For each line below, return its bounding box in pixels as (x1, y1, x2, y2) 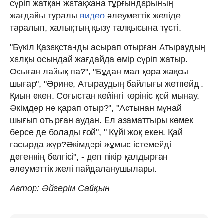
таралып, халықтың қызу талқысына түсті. (10, 22, 181, 33)
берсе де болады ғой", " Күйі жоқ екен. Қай (10, 127, 182, 137)
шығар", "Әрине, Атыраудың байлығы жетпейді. (10, 78, 203, 89)
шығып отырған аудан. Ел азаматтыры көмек (10, 115, 193, 125)
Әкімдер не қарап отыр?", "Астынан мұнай (10, 103, 182, 113)
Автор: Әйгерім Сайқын (10, 183, 109, 193)
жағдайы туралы (10, 10, 80, 20)
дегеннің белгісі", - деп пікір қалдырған (10, 151, 168, 162)
